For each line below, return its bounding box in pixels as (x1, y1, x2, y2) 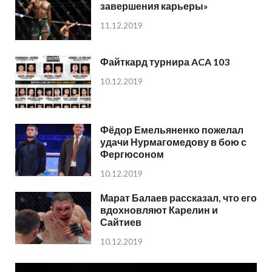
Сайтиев (100, 216, 141, 228)
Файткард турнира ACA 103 (100, 55, 229, 67)
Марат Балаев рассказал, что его (100, 192, 257, 204)
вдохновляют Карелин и (100, 204, 218, 216)
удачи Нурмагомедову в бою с (100, 136, 246, 148)
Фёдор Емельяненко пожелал (100, 124, 243, 136)
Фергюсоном (100, 148, 164, 160)
